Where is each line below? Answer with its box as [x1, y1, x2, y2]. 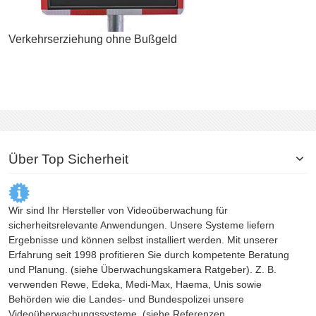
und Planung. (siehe [8, 263, 101, 275]
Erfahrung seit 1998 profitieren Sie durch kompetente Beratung [8, 248, 289, 260]
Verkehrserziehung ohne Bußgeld [8, 33, 177, 46]
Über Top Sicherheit [8, 152, 128, 167]
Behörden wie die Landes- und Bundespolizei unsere [8, 293, 244, 305]
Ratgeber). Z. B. [202, 263, 276, 275]
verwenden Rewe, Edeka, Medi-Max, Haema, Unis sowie [8, 278, 262, 290]
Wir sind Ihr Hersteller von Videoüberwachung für [8, 204, 228, 216]
